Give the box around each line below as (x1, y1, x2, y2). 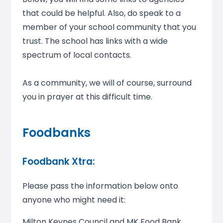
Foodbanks (22, 124, 91, 141)
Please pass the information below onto (22, 180, 178, 192)
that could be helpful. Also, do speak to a (22, 7, 181, 19)
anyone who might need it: (22, 194, 125, 206)
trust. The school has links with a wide (22, 35, 168, 47)
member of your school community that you (22, 21, 196, 33)
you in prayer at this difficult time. (22, 91, 152, 103)
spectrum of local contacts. (22, 49, 131, 61)
